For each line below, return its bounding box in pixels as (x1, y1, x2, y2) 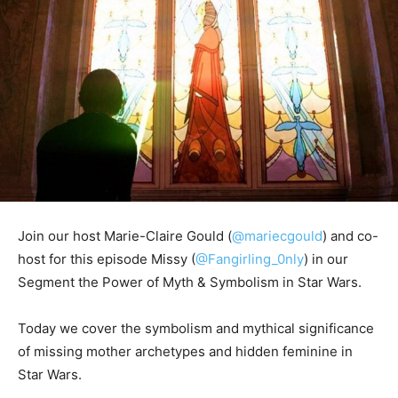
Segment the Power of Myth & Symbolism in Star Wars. (18, 274, 362, 291)
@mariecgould (232, 227, 322, 245)
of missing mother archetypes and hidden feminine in (18, 343, 353, 361)
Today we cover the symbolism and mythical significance (18, 320, 374, 338)
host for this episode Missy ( (18, 251, 195, 268)
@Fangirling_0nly (195, 251, 304, 268)
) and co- (322, 227, 378, 245)
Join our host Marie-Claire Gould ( (18, 227, 232, 245)
